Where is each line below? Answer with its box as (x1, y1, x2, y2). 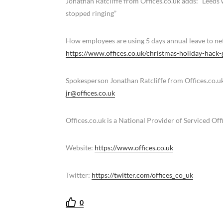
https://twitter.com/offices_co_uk (92, 170, 193, 179)
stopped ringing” (66, 8, 116, 17)
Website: (66, 143, 95, 152)
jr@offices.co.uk (66, 88, 115, 97)
